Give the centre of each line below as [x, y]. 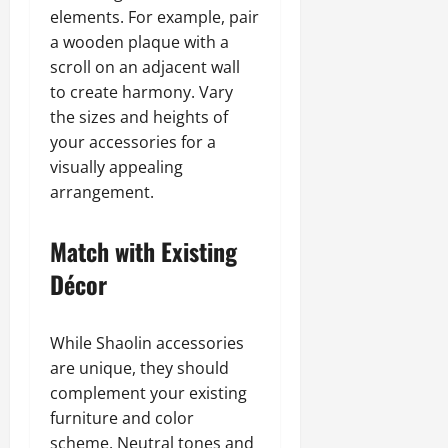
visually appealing [116, 167]
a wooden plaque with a [139, 42]
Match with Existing [143, 251]
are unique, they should [139, 368]
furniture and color [122, 418]
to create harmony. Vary [141, 92]
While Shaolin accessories [147, 343]
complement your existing [148, 393]
